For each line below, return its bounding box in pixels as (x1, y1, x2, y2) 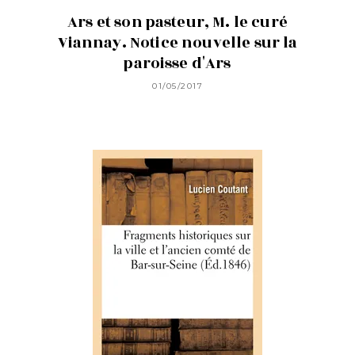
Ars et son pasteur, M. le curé (67, 11, 288, 34)
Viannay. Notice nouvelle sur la (57, 32, 298, 55)
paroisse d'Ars (124, 52, 231, 75)
